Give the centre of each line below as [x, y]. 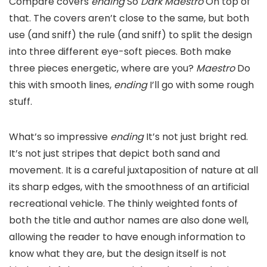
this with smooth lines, [61, 85]
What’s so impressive [60, 136]
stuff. [21, 101]
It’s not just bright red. [197, 136]
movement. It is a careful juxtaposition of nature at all [133, 170]
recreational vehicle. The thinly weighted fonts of [123, 203]
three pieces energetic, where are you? [103, 68]
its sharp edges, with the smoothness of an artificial [129, 187]
